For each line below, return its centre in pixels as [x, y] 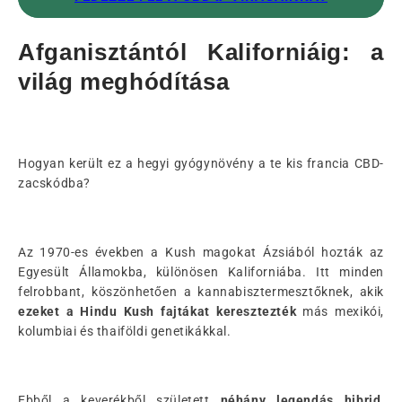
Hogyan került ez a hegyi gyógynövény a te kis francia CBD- [201, 163]
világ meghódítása [124, 82]
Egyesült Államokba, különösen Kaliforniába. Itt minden [201, 271]
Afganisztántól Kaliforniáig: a [201, 52]
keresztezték [256, 311]
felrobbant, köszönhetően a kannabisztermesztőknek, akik [201, 291]
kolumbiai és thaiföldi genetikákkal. [125, 331]
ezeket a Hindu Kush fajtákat [114, 311]
